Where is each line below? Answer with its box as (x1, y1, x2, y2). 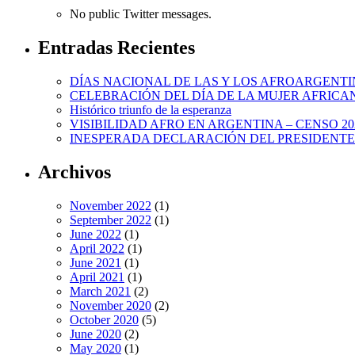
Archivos (38, 162, 111, 183)
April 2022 (70, 241, 124, 255)
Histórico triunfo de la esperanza (70, 103, 231, 117)
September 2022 (70, 212, 151, 227)
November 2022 (70, 198, 151, 212)
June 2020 (70, 326, 121, 341)
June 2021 (70, 255, 121, 269)
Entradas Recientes (38, 37, 195, 59)
